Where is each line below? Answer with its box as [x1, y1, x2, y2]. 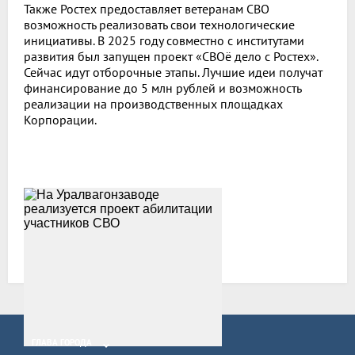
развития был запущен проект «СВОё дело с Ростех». [24, 48, 318, 64]
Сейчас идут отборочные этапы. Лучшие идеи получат [24, 63, 323, 80]
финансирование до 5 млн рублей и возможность [24, 79, 301, 96]
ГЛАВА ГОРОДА [32, 336, 92, 348]
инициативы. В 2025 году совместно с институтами [24, 32, 304, 48]
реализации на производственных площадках [24, 95, 283, 112]
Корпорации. [24, 111, 97, 128]
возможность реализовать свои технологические [24, 16, 295, 32]
